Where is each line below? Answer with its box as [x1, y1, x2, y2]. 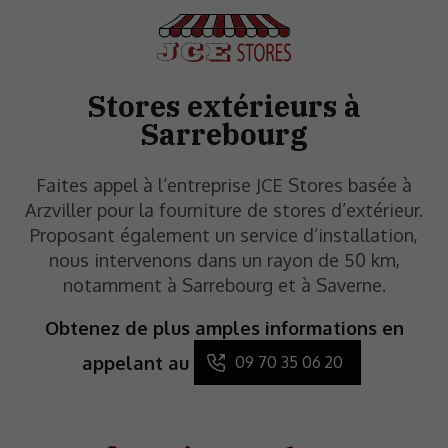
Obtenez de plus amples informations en [44, 316, 404, 340]
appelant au [81, 351, 189, 375]
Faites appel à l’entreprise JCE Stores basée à [36, 173, 412, 197]
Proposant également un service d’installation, [30, 223, 418, 247]
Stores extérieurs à [87, 87, 361, 125]
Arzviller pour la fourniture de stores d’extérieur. [25, 198, 423, 222]
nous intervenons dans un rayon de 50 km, [48, 248, 400, 272]
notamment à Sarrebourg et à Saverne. [62, 273, 386, 297]
